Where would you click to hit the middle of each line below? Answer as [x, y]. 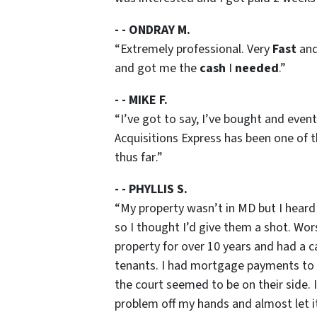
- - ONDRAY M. [152, 30]
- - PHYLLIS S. [151, 189]
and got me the [157, 68]
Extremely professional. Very [196, 49]
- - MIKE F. [141, 100]
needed [257, 68]
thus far [135, 157]
